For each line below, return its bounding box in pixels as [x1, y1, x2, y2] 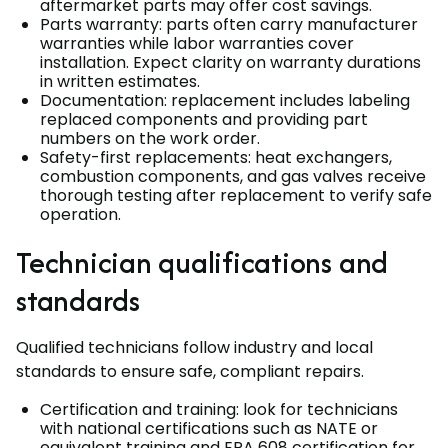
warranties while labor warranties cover [40, 31, 354, 55]
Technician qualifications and [16, 240, 389, 284]
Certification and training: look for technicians [40, 397, 398, 421]
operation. [40, 202, 121, 226]
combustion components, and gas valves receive [40, 164, 426, 188]
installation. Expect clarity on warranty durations [40, 50, 421, 74]
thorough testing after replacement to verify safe [40, 183, 432, 207]
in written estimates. [40, 69, 200, 93]
